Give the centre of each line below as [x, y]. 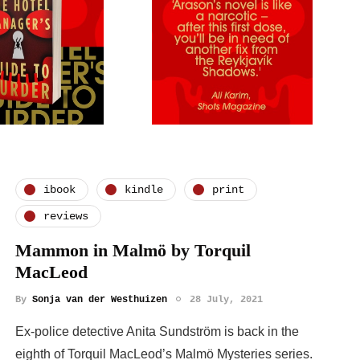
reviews [66, 216]
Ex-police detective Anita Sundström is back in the [157, 332]
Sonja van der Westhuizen [100, 300]
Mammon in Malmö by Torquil [133, 251]
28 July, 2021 [226, 300]
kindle [144, 189]
